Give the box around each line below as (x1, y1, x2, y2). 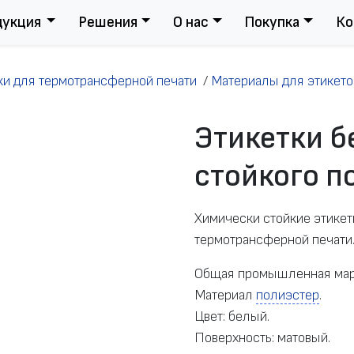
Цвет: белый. (194, 308, 270, 326)
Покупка (244, 13, 300, 32)
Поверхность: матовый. (194, 330, 331, 347)
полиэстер (256, 287, 320, 304)
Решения (77, 13, 137, 32)
